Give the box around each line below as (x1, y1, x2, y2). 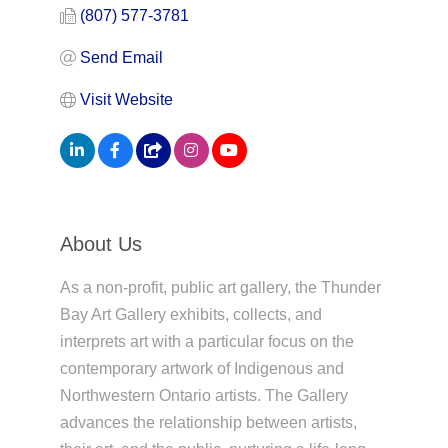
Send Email (79, 49, 163, 67)
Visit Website (79, 91, 173, 109)
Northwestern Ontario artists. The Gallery (59, 387, 348, 405)
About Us (59, 233, 142, 256)
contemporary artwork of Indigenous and (59, 360, 344, 378)
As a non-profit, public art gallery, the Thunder (59, 279, 381, 297)
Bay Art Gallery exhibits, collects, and (59, 306, 322, 324)
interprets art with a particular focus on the (59, 333, 354, 351)
